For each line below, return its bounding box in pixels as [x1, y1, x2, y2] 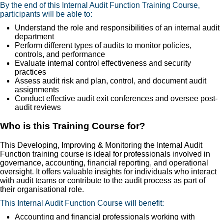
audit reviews [15, 103, 61, 111]
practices [15, 67, 46, 76]
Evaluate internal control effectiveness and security [15, 58, 191, 67]
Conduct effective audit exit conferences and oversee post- [15, 94, 218, 103]
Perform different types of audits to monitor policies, [15, 41, 192, 50]
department [15, 32, 54, 41]
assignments [15, 85, 59, 94]
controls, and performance [15, 50, 105, 58]
